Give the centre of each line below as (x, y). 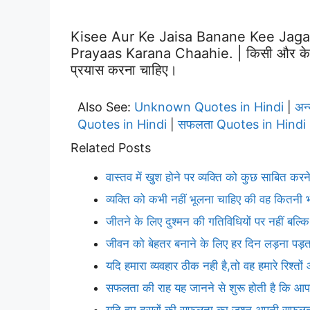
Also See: (106, 107)
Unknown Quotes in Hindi (209, 107)
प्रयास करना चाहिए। (124, 70)
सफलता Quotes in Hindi (242, 124)
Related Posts (111, 147)
